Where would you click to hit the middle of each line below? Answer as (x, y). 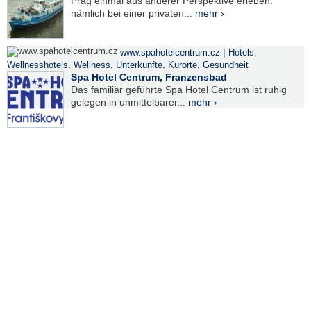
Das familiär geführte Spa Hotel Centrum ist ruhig (179, 90)
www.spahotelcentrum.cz (170, 53)
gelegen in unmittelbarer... (129, 102)
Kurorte (183, 66)
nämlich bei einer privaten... (133, 14)
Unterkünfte (139, 66)
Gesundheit (226, 66)
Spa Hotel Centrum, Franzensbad (149, 77)
